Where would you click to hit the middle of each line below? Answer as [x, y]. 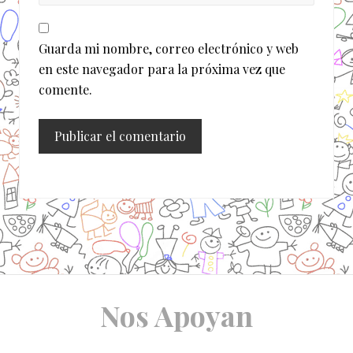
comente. [65, 90]
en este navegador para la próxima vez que [162, 69]
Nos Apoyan [176, 316]
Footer [48, 333]
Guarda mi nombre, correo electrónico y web [169, 49]
